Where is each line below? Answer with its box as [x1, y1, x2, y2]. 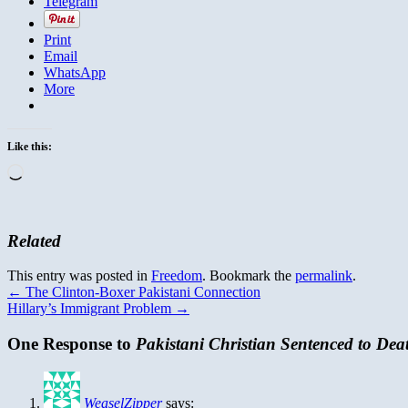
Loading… [23, 162, 86, 178]
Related [7, 230, 61, 250]
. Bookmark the [202, 268, 295, 284]
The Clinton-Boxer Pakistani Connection [22, 284, 260, 301]
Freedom [151, 268, 202, 284]
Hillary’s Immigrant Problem [7, 301, 175, 317]
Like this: [7, 139, 52, 153]
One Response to [7, 334, 136, 354]
